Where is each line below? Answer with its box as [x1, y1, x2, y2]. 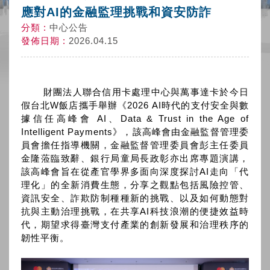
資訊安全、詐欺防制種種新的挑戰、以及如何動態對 [21, 193, 249, 203]
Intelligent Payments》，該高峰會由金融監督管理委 [21, 127, 249, 137]
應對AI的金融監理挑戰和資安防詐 [21, 5, 212, 19]
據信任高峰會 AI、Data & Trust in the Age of [21, 113, 249, 124]
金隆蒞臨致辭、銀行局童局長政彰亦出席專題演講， [21, 153, 249, 163]
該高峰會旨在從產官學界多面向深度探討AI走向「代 [21, 166, 249, 177]
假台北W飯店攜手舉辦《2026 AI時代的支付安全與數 [21, 100, 249, 110]
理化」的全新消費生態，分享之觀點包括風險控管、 [21, 180, 249, 190]
